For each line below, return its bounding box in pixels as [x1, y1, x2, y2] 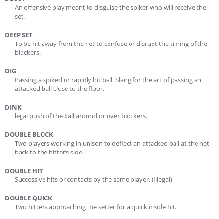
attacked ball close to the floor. [15, 84, 104, 93]
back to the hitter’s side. [15, 148, 84, 156]
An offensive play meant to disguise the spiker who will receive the [15, 3, 206, 12]
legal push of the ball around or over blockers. [15, 111, 147, 120]
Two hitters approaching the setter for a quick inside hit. [15, 202, 176, 211]
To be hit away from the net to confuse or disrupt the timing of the [15, 39, 207, 48]
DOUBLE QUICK [5, 194, 52, 202]
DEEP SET [5, 30, 33, 39]
